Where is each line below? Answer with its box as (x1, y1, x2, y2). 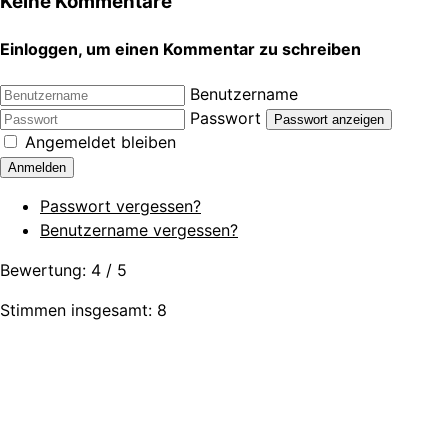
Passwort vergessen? (40, 196, 201, 217)
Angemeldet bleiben (25, 132, 176, 153)
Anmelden (8, 160, 66, 176)
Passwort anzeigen (274, 112, 384, 128)
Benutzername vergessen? (40, 220, 238, 241)
